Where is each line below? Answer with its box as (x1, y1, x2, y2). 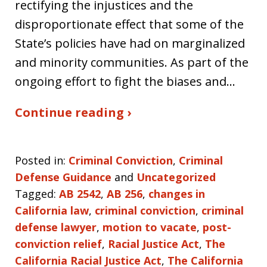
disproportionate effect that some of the (15, 16, 244, 32)
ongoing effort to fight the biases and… (15, 73, 235, 89)
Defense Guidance (15, 170, 111, 184)
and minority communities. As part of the (15, 54, 249, 70)
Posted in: (15, 153, 66, 167)
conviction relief (15, 237, 102, 251)
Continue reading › (15, 104, 131, 120)
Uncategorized (136, 170, 216, 184)
